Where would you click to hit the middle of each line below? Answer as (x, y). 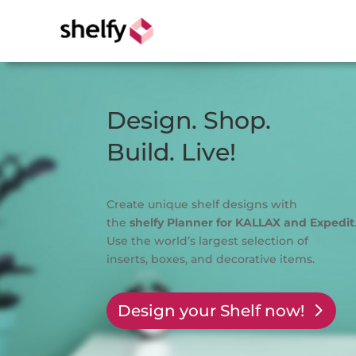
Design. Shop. (189, 120)
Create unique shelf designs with (202, 205)
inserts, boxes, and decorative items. (211, 259)
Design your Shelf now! (211, 310)
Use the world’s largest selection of (208, 241)
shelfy (147, 223)
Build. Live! (172, 152)
